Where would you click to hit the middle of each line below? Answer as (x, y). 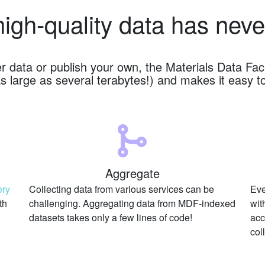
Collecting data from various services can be (122, 189)
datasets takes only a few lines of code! (111, 217)
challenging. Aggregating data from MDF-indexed (132, 203)
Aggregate (132, 173)
